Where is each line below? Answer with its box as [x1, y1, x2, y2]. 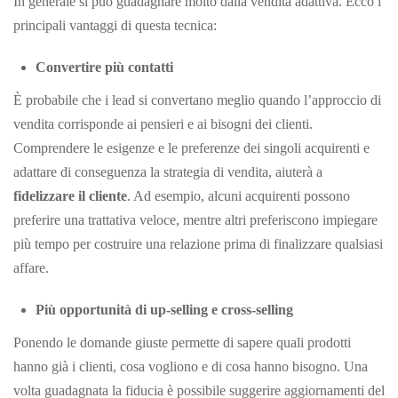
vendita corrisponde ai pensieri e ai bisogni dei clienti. [13, 115, 313, 131]
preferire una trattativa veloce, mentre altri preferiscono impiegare [13, 211, 378, 227]
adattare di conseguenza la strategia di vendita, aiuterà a [13, 163, 322, 179]
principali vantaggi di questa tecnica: [13, 17, 217, 33]
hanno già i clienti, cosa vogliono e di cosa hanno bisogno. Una [13, 358, 368, 374]
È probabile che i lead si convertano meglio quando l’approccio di [13, 92, 381, 107]
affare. [13, 259, 49, 275]
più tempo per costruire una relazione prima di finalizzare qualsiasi [13, 235, 383, 251]
